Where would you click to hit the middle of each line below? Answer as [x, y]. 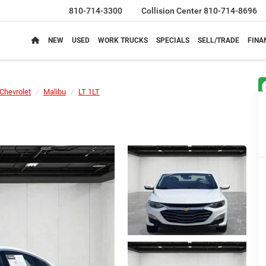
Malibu [55, 92]
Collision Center [172, 11]
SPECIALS [173, 41]
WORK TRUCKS [123, 41]
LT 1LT [89, 92]
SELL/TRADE [218, 41]
